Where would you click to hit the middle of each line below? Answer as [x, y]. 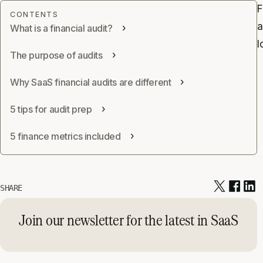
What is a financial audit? [61, 28]
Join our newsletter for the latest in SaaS [129, 220]
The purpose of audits [56, 55]
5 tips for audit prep [51, 109]
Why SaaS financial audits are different [91, 82]
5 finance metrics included [65, 136]
